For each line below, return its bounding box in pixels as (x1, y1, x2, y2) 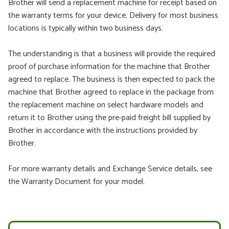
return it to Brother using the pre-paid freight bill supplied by (8, 110, 211, 125)
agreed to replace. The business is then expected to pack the (8, 72, 215, 86)
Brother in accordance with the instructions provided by (8, 123, 197, 138)
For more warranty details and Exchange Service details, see (8, 162, 212, 176)
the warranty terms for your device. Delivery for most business (8, 8, 218, 22)
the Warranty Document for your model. (8, 174, 145, 189)
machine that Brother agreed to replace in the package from (8, 85, 214, 99)
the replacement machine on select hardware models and (8, 98, 203, 112)
